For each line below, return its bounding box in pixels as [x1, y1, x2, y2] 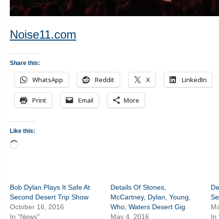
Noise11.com [10, 28, 76, 42]
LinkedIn [182, 75, 207, 85]
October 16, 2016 [10, 203, 64, 211]
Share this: [10, 60, 40, 67]
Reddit [95, 75, 114, 85]
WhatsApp [32, 75, 63, 85]
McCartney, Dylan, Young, [110, 193, 191, 201]
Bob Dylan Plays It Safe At [10, 183, 90, 192]
